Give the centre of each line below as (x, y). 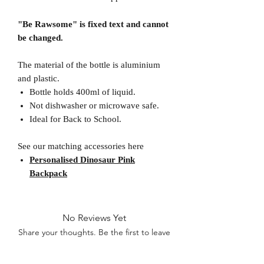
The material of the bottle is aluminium (89, 65)
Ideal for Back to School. (75, 119)
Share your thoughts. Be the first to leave (94, 232)
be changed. (40, 37)
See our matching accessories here (81, 146)
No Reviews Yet (94, 217)
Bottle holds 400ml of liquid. (82, 92)
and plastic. (39, 78)
